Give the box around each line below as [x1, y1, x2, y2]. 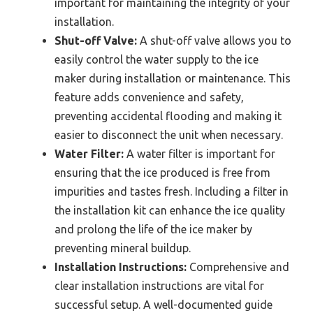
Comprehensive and [187, 261, 289, 274]
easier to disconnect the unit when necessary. [54, 129, 283, 142]
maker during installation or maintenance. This [54, 72, 291, 85]
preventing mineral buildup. [54, 242, 191, 255]
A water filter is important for [124, 147, 275, 161]
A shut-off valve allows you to [137, 34, 291, 48]
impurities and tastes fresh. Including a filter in [54, 185, 289, 198]
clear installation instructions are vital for [54, 279, 264, 293]
